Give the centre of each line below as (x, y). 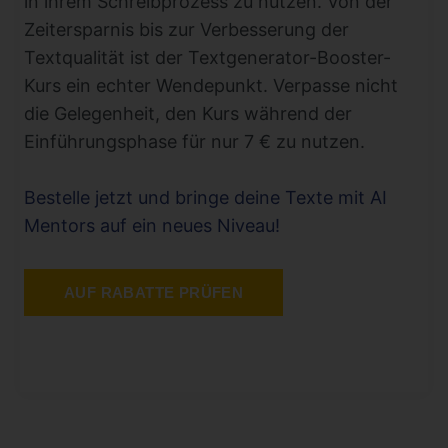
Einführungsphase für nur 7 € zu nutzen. (194, 141)
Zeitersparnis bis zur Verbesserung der (186, 29)
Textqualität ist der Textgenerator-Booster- (207, 57)
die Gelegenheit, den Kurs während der (188, 113)
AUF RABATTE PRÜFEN (154, 293)
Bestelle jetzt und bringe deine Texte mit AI (205, 198)
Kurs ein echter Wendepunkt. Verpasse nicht (211, 85)
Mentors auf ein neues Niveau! (152, 226)
